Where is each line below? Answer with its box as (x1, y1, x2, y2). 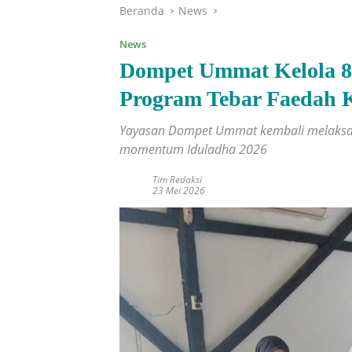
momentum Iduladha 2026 (119, 141, 267, 159)
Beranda (119, 3, 164, 19)
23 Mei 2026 (152, 184, 205, 198)
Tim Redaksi (152, 173, 202, 187)
